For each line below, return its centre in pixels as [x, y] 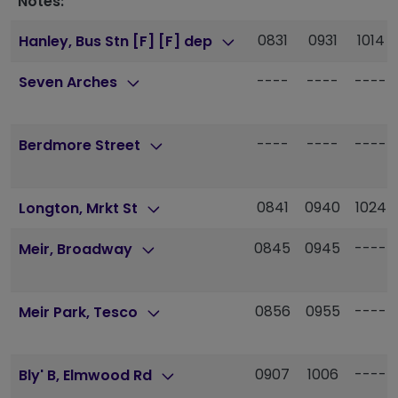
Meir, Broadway [78, 250]
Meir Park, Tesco [80, 313]
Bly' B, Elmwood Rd [88, 376]
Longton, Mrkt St [80, 209]
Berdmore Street [82, 146]
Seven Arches [70, 83]
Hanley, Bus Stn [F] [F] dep [118, 42]
